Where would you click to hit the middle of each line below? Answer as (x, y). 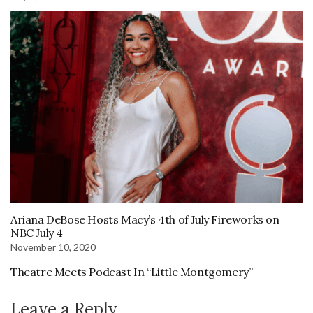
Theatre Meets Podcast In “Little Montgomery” (132, 271)
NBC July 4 (37, 232)
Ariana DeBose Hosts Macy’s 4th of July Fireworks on (145, 219)
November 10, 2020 (53, 247)
